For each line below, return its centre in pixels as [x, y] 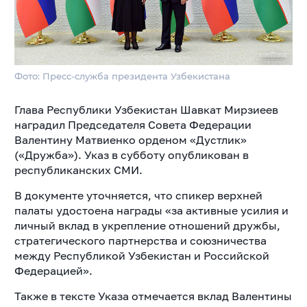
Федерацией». [53, 270]
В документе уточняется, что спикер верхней [138, 195]
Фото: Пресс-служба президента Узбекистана [122, 76]
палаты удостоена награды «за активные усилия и [151, 210]
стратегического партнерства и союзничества [140, 240]
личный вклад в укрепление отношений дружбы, [147, 225]
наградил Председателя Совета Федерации [133, 124]
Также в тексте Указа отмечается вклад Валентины [153, 296]
